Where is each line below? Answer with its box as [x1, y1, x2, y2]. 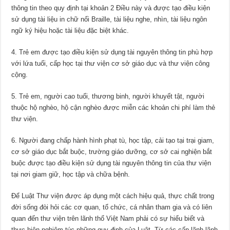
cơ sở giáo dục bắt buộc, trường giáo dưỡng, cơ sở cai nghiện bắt [11, 147, 213, 156]
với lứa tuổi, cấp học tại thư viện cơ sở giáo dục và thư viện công [11, 59, 210, 67]
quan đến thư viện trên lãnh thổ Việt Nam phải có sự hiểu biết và [11, 214, 205, 222]
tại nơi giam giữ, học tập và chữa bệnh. [11, 170, 130, 178]
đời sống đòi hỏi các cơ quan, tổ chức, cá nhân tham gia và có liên [11, 203, 213, 211]
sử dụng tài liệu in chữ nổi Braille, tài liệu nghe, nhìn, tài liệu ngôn [11, 15, 207, 23]
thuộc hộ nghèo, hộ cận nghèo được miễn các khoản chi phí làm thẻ [11, 103, 216, 111]
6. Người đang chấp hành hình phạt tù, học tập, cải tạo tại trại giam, [11, 136, 215, 144]
